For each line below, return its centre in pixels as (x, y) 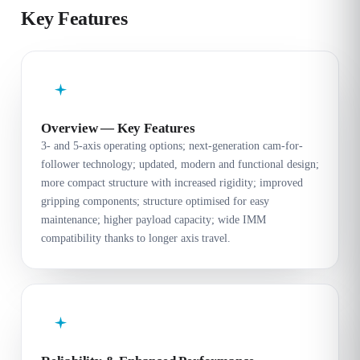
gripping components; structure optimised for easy (155, 201)
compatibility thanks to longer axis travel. (136, 238)
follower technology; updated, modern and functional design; (180, 164)
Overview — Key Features (118, 128)
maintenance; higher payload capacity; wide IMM (153, 219)
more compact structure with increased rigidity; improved (172, 182)
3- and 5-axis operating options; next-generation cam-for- (172, 145)
